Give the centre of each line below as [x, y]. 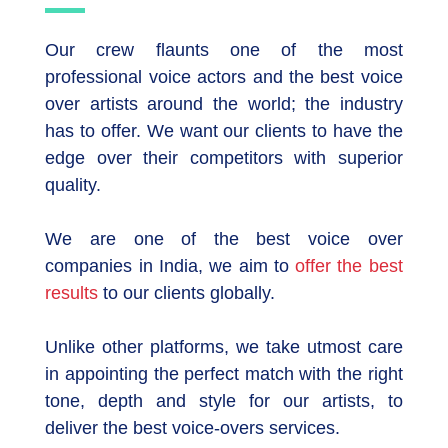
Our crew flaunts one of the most [224, 50]
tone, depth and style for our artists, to [224, 401]
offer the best [349, 266]
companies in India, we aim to [167, 266]
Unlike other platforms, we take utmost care [224, 347]
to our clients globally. [189, 293]
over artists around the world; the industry [224, 104]
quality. [73, 185]
